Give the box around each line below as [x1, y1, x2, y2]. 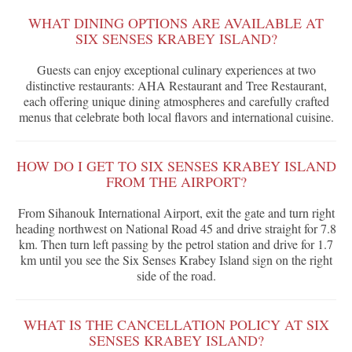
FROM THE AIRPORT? [105, 172, 247, 192]
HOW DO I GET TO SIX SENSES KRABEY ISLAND [16, 156, 336, 176]
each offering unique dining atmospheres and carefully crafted [23, 93, 329, 110]
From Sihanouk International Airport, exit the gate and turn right [17, 204, 335, 222]
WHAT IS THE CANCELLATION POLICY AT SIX [23, 315, 329, 335]
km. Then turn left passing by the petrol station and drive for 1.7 [19, 236, 333, 253]
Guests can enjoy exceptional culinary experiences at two [36, 61, 316, 79]
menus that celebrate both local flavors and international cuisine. [18, 108, 334, 126]
